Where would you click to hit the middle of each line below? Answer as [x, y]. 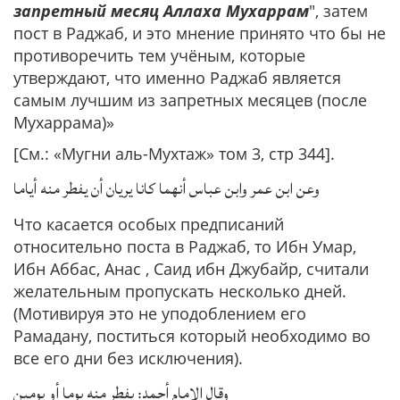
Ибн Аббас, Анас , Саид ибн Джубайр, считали [191, 269]
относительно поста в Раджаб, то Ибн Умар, [185, 246]
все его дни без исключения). [128, 358]
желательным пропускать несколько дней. [180, 291]
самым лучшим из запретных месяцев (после [190, 100]
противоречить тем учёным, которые [159, 55]
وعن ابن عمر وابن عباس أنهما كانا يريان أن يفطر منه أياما [167, 189]
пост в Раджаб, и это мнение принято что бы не [200, 33]
